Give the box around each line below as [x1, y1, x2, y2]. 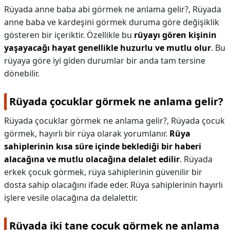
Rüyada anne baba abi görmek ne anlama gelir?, [4, 4, 193, 15]
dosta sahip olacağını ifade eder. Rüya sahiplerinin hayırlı [4, 179, 223, 190]
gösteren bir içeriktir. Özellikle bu [4, 29, 134, 41]
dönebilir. [4, 68, 40, 79]
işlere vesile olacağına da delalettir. [4, 192, 138, 203]
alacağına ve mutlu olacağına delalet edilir [4, 154, 180, 165]
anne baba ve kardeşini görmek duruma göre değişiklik [4, 16, 219, 28]
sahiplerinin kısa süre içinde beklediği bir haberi [4, 141, 201, 152]
